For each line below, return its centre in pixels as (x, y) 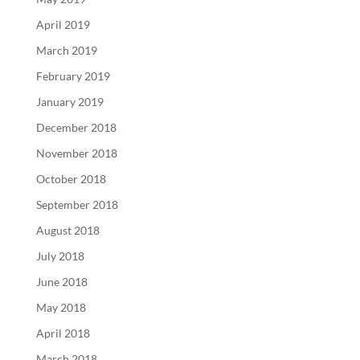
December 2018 (76, 127)
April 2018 (63, 333)
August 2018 (67, 230)
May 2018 (61, 307)
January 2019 (70, 101)
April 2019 (63, 24)
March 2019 (66, 50)
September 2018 (77, 204)
